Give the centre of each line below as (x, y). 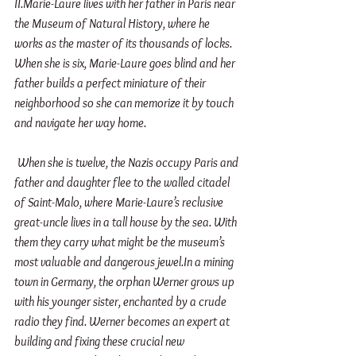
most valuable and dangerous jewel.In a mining (125, 262)
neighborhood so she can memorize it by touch (125, 103)
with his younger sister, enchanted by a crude (122, 302)
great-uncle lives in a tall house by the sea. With (127, 222)
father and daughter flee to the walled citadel (123, 183)
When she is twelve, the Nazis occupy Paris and (129, 163)
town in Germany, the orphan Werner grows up (126, 282)
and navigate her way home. (81, 123)
